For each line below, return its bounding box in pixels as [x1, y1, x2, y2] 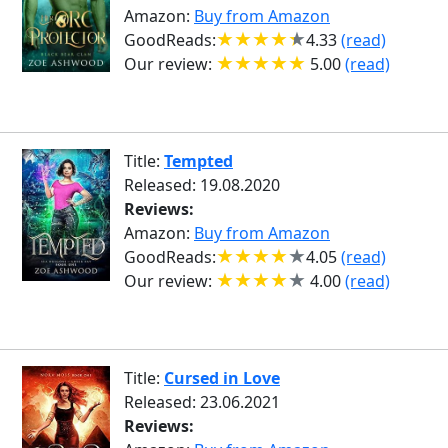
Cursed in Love [164, 367, 280, 389]
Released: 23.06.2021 [124, 391, 280, 413]
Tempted [164, 150, 233, 172]
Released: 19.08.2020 [124, 174, 280, 196]
